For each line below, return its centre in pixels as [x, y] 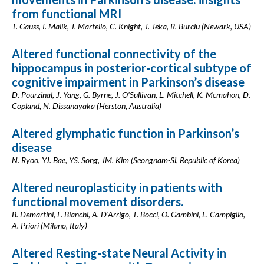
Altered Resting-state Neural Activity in [119, 253]
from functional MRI [67, 14]
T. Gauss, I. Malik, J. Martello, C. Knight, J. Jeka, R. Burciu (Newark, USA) [131, 26]
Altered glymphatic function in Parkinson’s [126, 133]
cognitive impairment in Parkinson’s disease [128, 82]
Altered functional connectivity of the [114, 54]
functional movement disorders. [98, 202]
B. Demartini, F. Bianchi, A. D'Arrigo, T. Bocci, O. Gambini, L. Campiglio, [128, 214]
